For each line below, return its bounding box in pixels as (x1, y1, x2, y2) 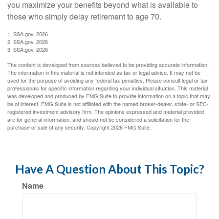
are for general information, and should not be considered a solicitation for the (7, 115, 189, 123)
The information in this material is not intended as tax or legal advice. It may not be (7, 68, 200, 76)
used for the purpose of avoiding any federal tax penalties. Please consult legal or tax (7, 76, 208, 84)
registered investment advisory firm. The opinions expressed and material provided (7, 108, 204, 115)
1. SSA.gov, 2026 (7, 30, 48, 38)
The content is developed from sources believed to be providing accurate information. (7, 61, 209, 68)
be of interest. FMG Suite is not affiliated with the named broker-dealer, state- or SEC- (7, 100, 209, 108)
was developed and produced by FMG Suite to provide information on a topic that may (7, 92, 210, 100)
